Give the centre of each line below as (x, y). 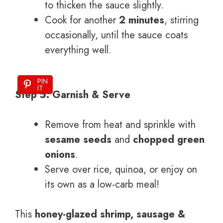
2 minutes (142, 20)
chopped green (169, 139)
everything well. (78, 50)
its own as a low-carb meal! (102, 184)
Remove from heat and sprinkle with (120, 124)
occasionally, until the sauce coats (116, 35)
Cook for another (82, 20)
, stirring (181, 20)
